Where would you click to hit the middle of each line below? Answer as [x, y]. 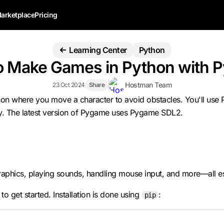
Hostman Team [148, 85]
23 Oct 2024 [69, 85]
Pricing [46, 15]
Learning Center [98, 50]
